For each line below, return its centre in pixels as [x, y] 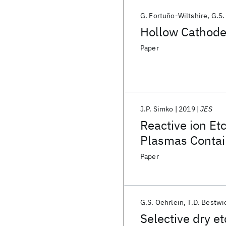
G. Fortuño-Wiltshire [174, 16]
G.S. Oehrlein [162, 202]
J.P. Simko [157, 109]
